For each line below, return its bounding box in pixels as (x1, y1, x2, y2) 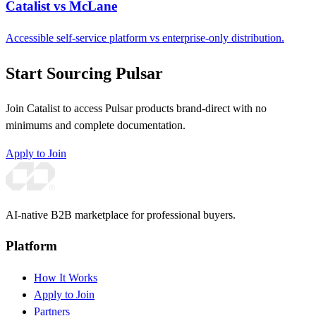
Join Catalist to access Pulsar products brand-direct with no (6, 102, 267, 114)
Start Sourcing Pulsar (6, 63, 163, 83)
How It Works (34, 272, 97, 284)
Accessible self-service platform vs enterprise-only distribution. (6, 31, 284, 44)
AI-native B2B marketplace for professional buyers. (6, 208, 236, 221)
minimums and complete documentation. (6, 119, 186, 131)
